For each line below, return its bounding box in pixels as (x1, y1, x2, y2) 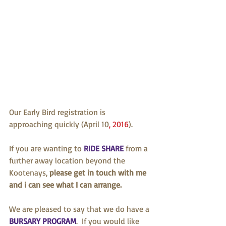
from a (124, 143, 150, 153)
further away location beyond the (9, 155, 127, 165)
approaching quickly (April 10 (9, 119, 109, 129)
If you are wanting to (9, 143, 84, 153)
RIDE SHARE (84, 143, 124, 153)
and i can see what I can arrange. (9, 179, 124, 190)
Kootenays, (9, 167, 49, 178)
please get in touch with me (49, 167, 148, 178)
